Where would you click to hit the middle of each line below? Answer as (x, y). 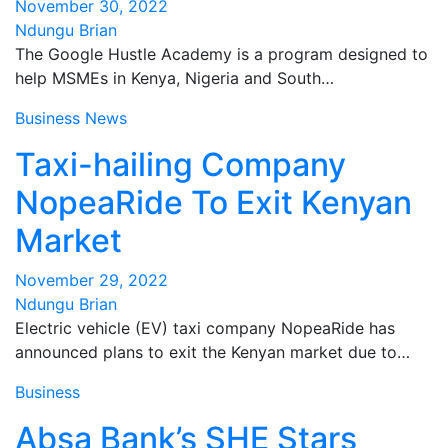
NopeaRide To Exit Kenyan (213, 202)
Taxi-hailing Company (180, 164)
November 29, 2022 (91, 280)
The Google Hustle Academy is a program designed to (221, 54)
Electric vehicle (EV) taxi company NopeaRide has (205, 328)
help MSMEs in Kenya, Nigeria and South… (174, 78)
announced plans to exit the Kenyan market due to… (212, 352)
